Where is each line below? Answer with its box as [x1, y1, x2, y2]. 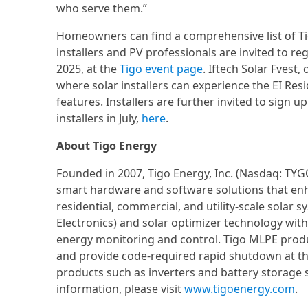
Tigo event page [120, 61, 203, 76]
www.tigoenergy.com [184, 281, 295, 296]
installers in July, [56, 111, 142, 126]
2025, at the [56, 61, 120, 76]
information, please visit [56, 281, 184, 296]
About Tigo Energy [56, 138, 157, 153]
